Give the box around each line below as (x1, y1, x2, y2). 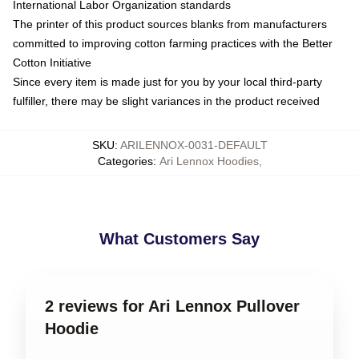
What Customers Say (99, 229, 260, 248)
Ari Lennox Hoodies (159, 154, 259, 167)
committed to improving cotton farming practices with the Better (13, 36, 333, 50)
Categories (97, 154, 153, 167)
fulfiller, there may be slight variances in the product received (13, 94, 320, 107)
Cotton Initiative (13, 55, 91, 69)
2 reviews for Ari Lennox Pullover (45, 296, 300, 315)
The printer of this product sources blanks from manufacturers (13, 17, 327, 30)
